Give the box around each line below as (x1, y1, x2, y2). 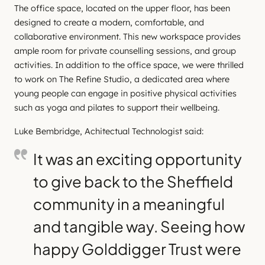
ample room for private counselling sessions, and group (14, 46, 236, 56)
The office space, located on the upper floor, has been (14, 3, 230, 14)
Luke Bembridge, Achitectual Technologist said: (14, 126, 203, 137)
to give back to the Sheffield (33, 172, 233, 191)
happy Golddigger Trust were (33, 239, 241, 258)
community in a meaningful (33, 194, 225, 214)
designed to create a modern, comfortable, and (14, 17, 204, 28)
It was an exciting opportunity (33, 149, 242, 169)
